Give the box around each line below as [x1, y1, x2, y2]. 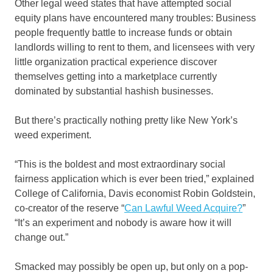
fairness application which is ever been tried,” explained [15, 174, 254, 185]
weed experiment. [15, 130, 91, 141]
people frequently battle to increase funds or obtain [15, 27, 232, 38]
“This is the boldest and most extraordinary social [15, 159, 225, 170]
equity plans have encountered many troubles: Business [15, 13, 256, 24]
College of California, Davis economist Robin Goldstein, [15, 188, 255, 199]
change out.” [15, 232, 68, 243]
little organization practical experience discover [15, 57, 217, 68]
